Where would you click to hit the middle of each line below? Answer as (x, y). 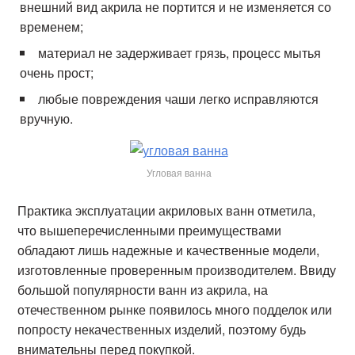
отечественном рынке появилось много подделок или (175, 309)
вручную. (47, 118)
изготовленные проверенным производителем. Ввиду (177, 270)
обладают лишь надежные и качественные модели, (169, 250)
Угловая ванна (179, 172)
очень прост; (57, 73)
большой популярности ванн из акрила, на (143, 290)
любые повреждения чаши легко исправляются (179, 99)
